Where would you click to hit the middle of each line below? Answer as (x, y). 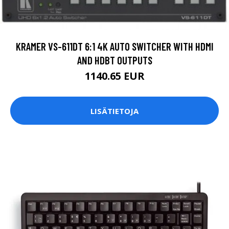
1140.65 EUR (114, 76)
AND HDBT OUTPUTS (114, 60)
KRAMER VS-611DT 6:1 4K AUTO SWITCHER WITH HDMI (114, 47)
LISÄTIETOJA (114, 111)
